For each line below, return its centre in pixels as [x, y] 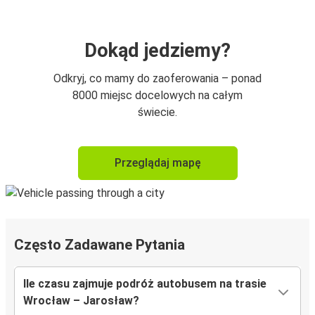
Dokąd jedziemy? [157, 51]
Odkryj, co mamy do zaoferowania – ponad [157, 79]
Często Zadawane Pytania [99, 245]
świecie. [157, 112]
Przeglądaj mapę [157, 163]
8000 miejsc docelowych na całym [157, 96]
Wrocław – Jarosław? [81, 301]
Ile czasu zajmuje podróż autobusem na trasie [145, 284]
